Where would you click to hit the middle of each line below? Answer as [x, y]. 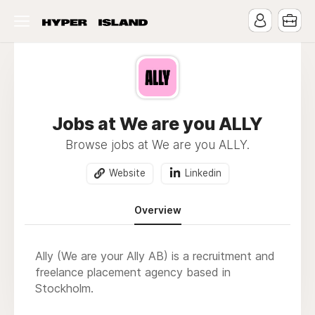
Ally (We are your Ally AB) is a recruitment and [155, 256]
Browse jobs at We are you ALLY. [157, 145]
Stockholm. [64, 289]
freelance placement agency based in [133, 272]
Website [127, 173]
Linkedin [203, 173]
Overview [157, 210]
